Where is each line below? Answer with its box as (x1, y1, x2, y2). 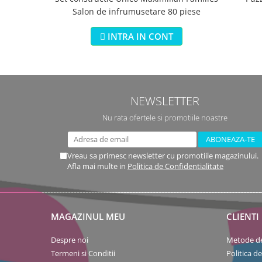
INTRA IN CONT (108, 30, 173, 42)
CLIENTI (226, 211, 259, 222)
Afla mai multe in (67, 161, 127, 171)
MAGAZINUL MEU (51, 211, 125, 222)
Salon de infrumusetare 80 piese (73, 6, 201, 17)
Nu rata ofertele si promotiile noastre (102, 112, 227, 123)
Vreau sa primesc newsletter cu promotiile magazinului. (67, 150, 258, 161)
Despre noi (51, 235, 88, 245)
